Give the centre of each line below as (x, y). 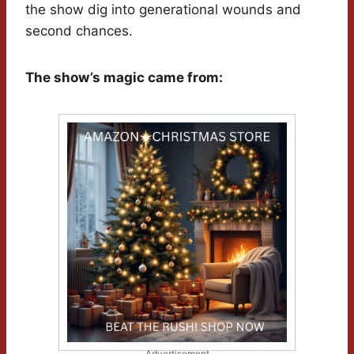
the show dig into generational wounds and (163, 10)
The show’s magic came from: (124, 78)
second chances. (79, 31)
